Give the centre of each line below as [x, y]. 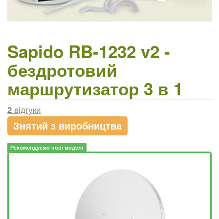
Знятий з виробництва [67, 126]
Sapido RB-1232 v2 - [89, 52]
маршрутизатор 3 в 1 [95, 89]
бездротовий [62, 70]
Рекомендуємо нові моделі [47, 148]
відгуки [26, 110]
